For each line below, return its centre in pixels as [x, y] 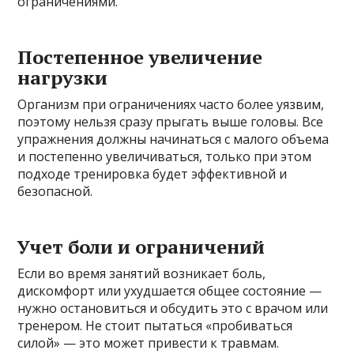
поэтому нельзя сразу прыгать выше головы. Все [171, 121]
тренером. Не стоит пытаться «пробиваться [155, 325]
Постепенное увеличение [140, 56]
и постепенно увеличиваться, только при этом [165, 156]
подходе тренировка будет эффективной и [153, 173]
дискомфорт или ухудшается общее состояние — [170, 290]
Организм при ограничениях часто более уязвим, [171, 104]
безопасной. [55, 191]
